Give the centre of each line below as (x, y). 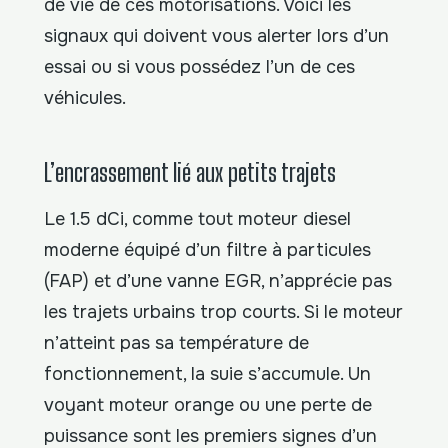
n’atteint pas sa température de (176, 342)
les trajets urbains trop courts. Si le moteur (223, 311)
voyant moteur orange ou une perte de (208, 404)
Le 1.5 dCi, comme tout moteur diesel (197, 218)
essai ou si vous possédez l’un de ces (199, 67)
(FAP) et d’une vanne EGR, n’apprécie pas (218, 280)
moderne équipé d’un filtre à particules (207, 249)
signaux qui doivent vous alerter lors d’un (216, 36)
